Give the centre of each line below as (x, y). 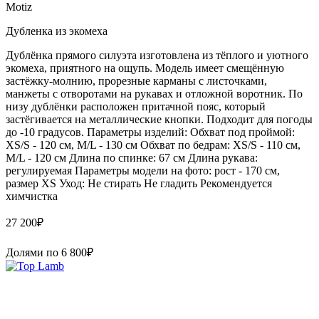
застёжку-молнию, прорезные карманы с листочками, (136, 80)
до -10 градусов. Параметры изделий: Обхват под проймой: (150, 132)
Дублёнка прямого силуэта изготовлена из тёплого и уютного (157, 55)
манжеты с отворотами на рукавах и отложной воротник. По (154, 93)
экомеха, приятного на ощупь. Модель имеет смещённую (145, 68)
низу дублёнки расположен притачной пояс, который (136, 106)
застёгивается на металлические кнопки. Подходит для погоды (159, 119)
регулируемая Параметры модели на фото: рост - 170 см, (143, 170)
